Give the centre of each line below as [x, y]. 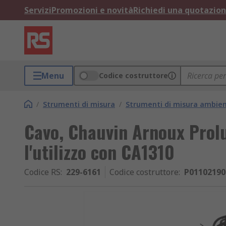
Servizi [38, 10]
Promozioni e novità [92, 10]
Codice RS [42, 172]
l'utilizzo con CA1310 [99, 152]
